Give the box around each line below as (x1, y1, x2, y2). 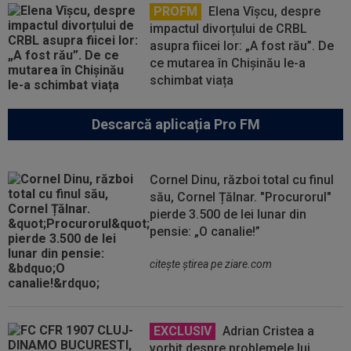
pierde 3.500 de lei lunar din (150, 207, 307, 222)
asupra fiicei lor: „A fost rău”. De (150, 38, 335, 53)
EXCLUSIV (154, 324, 212, 338)
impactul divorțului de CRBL (150, 21, 308, 36)
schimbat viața (150, 73, 234, 88)
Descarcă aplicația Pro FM (91, 116, 260, 132)
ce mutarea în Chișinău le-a (150, 56, 306, 71)
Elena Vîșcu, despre (205, 4, 321, 19)
